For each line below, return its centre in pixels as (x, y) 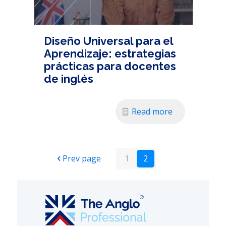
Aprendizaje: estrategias (110, 54)
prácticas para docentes (110, 66)
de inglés (68, 79)
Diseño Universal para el (108, 41)
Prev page (82, 159)
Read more (152, 112)
